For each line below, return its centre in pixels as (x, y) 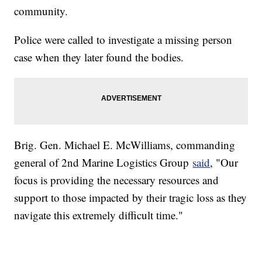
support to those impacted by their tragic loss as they (131, 198)
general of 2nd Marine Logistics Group (104, 163)
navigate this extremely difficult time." (99, 215)
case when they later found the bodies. (101, 57)
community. (41, 11)
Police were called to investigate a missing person (123, 40)
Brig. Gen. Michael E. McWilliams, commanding (125, 145)
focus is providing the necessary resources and (117, 180)
